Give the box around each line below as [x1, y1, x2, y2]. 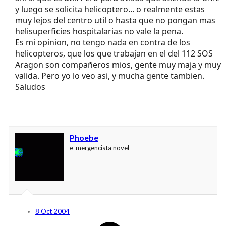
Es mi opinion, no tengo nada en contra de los [15, 37, 190, 48]
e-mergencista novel [70, 144, 129, 152]
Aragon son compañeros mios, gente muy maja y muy [15, 59, 221, 71]
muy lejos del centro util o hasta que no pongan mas [15, 15, 215, 26]
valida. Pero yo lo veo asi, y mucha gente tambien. [15, 70, 204, 82]
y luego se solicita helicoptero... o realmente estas [15, 4, 205, 15]
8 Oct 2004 [35, 207, 70, 216]
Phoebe [70, 133, 98, 143]
